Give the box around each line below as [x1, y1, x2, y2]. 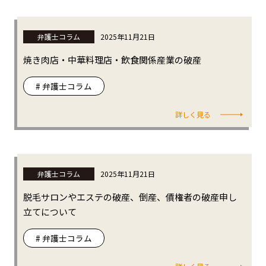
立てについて [23, 205, 77, 218]
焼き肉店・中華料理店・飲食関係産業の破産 [23, 53, 201, 66]
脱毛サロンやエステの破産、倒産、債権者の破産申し [23, 191, 237, 204]
